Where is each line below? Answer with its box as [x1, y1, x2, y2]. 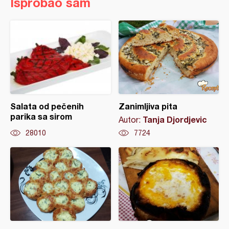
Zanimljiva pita [118, 101, 177, 111]
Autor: [118, 115, 143, 125]
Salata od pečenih [10, 101, 84, 111]
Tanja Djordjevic [142, 114, 207, 125]
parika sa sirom [10, 111, 72, 122]
